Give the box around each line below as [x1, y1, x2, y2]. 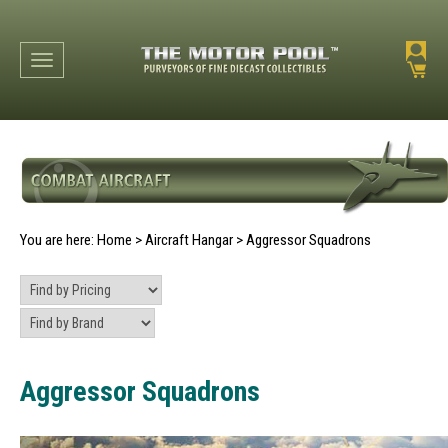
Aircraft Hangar [145, 231, 233, 249]
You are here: [20, 231, 97, 249]
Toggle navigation [41, 53, 142, 71]
